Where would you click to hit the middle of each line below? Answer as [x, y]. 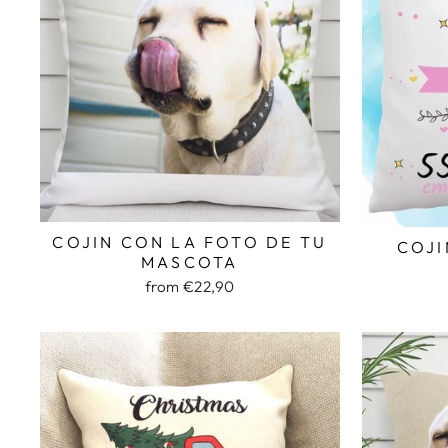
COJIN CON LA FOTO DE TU [190, 242]
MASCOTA [190, 262]
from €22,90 [189, 286]
